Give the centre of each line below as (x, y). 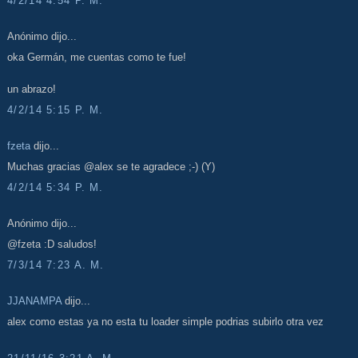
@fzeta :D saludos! (52, 245)
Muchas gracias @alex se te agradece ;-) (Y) (111, 167)
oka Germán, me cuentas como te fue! (97, 58)
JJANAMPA (34, 300)
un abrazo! (32, 89)
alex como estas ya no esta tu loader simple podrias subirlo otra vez (165, 322)
